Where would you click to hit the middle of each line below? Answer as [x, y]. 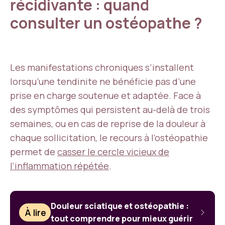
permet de [34, 152]
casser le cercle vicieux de [113, 152]
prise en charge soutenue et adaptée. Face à [105, 95]
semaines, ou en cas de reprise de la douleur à [108, 124]
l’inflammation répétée [60, 166]
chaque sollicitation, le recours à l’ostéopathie [109, 138]
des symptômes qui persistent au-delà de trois [110, 109]
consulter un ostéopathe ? [106, 23]
